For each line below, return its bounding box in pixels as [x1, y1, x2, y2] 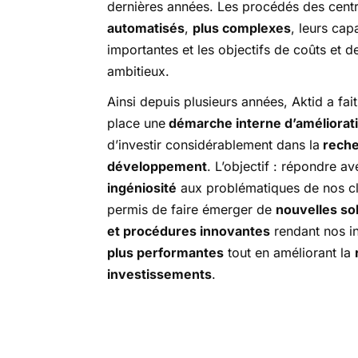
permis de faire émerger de [107, 201, 276, 218]
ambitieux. [107, 63, 170, 79]
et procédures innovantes [107, 223, 271, 240]
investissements [107, 266, 213, 283]
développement [107, 158, 208, 175]
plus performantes [107, 245, 225, 261]
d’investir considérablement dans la [107, 137, 320, 153]
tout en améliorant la [224, 245, 356, 261]
